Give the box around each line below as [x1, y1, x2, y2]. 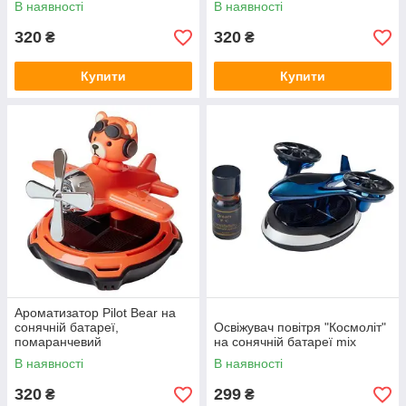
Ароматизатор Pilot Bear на [14, 305, 176, 320]
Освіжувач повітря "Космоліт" [214, 320, 386, 334]
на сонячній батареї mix [214, 334, 356, 349]
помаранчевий [14, 334, 101, 349]
